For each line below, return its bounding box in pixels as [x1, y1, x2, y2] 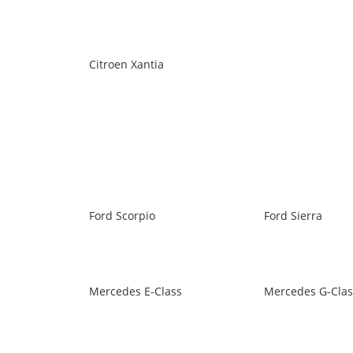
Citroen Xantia [89, 57, 164, 72]
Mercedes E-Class [89, 284, 182, 299]
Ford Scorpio [89, 208, 155, 223]
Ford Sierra [264, 208, 322, 223]
